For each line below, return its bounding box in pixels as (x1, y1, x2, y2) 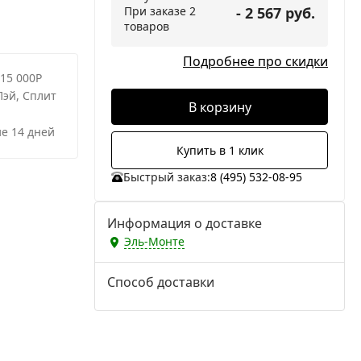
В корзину (188, 98, 251, 116)
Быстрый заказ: (122, 169, 210, 185)
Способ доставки (107, 273, 214, 291)
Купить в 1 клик (176, 143, 263, 158)
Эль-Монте (124, 234, 185, 250)
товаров (124, 19, 169, 34)
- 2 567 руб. (236, 3, 315, 23)
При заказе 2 (124, 3, 196, 19)
